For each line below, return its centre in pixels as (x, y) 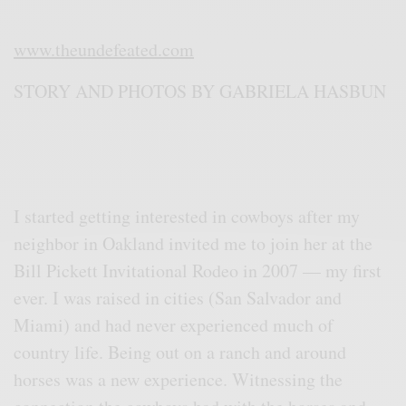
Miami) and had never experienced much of (174, 324)
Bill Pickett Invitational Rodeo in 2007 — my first (198, 270)
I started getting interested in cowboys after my (187, 216)
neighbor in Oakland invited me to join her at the (193, 243)
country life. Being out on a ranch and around (180, 352)
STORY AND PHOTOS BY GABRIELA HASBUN (200, 91)
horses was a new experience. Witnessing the (179, 379)
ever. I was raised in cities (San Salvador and (178, 297)
